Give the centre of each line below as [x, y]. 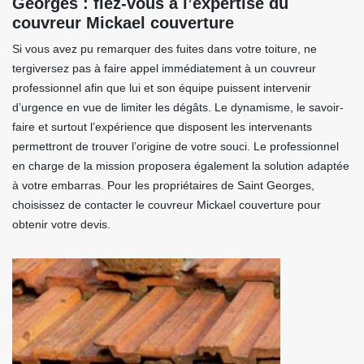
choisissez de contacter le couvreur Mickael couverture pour [167, 205]
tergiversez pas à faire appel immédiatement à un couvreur [164, 68]
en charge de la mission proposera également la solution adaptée [181, 166]
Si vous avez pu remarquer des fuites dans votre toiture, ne [165, 49]
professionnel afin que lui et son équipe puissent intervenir [162, 88]
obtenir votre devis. [61, 224]
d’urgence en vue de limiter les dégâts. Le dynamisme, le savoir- [178, 107]
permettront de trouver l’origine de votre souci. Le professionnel [175, 146]
